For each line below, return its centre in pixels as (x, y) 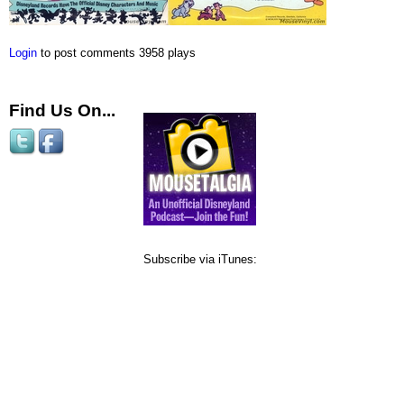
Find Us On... (62, 110)
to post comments (86, 53)
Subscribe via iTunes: (201, 260)
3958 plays (167, 53)
